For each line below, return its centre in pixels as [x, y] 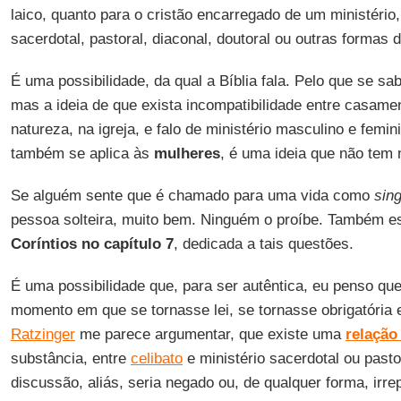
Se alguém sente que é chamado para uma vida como [192, 196]
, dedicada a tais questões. [263, 244]
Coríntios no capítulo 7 [92, 244]
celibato [156, 358]
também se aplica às [82, 154]
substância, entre [70, 358]
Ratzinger [43, 334]
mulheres [187, 154]
